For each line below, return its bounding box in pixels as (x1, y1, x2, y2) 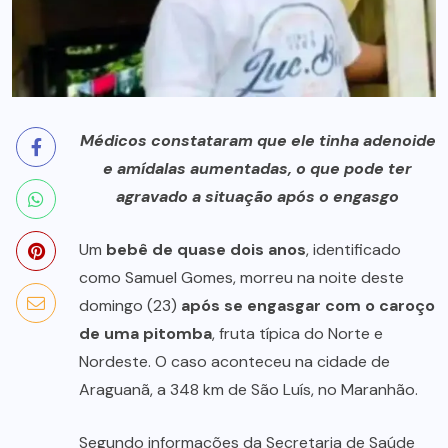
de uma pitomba (79, 323, 212, 345)
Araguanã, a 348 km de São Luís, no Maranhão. (79, 379, 422, 401)
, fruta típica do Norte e (212, 323, 383, 345)
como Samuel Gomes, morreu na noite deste (79, 267, 404, 289)
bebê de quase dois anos (106, 239, 306, 261)
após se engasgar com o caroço (181, 295, 435, 317)
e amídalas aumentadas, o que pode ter (103, 158, 412, 180)
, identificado (306, 239, 401, 261)
